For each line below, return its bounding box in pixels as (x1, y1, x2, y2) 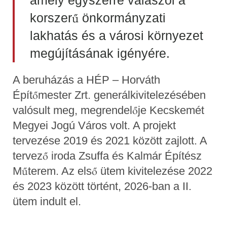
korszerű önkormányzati (30, 10, 166, 25)
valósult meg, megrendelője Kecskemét (13, 103, 204, 117)
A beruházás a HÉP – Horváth (13, 73, 160, 86)
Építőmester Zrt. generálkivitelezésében (13, 88, 206, 101)
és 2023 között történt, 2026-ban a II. (13, 179, 192, 193)
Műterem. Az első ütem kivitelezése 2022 (13, 164, 212, 177)
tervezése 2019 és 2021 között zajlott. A (13, 134, 207, 147)
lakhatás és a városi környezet (30, 28, 203, 43)
